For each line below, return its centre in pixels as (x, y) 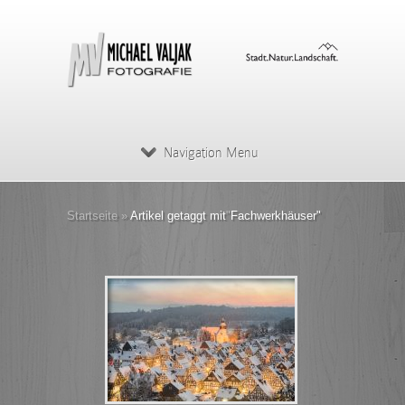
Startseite (92, 216)
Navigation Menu (211, 153)
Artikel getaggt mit (177, 216)
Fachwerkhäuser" (276, 216)
